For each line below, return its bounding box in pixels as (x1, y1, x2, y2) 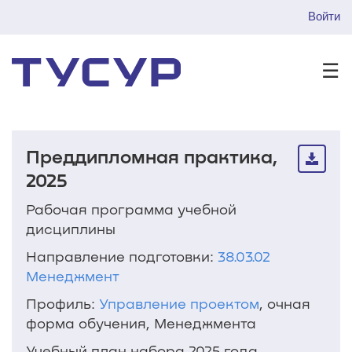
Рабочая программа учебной (26, 200, 236, 218)
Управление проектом (99, 295, 258, 312)
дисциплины (26, 220, 115, 237)
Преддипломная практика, (26, 145, 277, 167)
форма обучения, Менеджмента (26, 314, 256, 332)
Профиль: (26, 295, 99, 312)
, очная (258, 295, 310, 312)
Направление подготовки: (26, 247, 218, 265)
